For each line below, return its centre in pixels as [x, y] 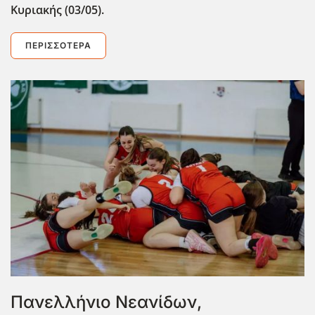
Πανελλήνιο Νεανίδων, [106, 302]
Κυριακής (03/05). [57, 9]
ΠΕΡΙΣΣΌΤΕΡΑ [58, 45]
